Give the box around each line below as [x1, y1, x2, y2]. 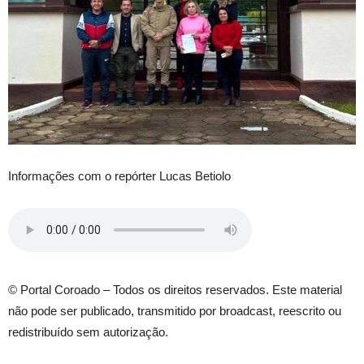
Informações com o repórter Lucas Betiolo [8, 169, 231, 184]
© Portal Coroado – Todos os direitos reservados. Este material [8, 283, 342, 297]
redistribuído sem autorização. [8, 325, 168, 340]
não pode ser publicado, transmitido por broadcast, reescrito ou [8, 304, 341, 318]
